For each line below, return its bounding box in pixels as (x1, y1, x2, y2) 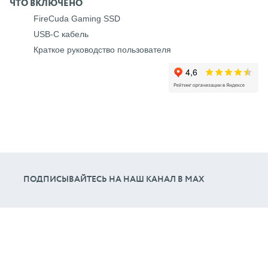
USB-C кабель (33, 29, 89, 39)
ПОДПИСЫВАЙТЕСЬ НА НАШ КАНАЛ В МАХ (23, 175, 204, 184)
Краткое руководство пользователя (33, 44, 171, 54)
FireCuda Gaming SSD (33, 14, 120, 24)
